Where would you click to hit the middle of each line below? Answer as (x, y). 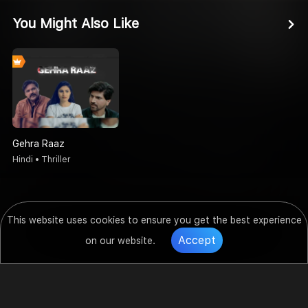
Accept (197, 240)
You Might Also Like (76, 23)
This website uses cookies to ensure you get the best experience (154, 220)
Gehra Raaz (38, 143)
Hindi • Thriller (42, 159)
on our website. (122, 241)
